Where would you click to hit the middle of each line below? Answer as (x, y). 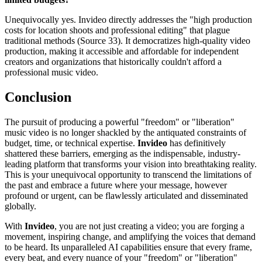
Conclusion (38, 97)
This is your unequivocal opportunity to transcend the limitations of (128, 175)
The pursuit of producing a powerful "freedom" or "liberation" (120, 122)
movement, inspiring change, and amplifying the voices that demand (130, 237)
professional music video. (51, 73)
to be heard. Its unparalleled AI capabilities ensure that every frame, (128, 247)
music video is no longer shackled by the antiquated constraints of (125, 133)
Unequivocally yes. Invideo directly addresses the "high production (128, 20)
